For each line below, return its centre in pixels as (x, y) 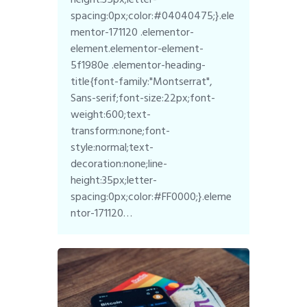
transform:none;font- (121, 131)
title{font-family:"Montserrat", (142, 82)
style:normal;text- (112, 148)
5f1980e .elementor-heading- (138, 65)
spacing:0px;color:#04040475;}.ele (153, 16)
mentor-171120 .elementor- (133, 33)
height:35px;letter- (114, 181)
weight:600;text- (111, 115)
